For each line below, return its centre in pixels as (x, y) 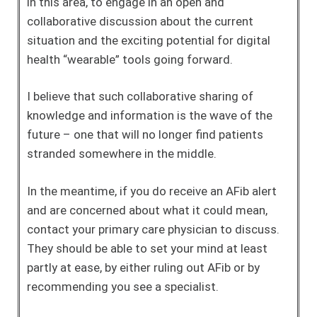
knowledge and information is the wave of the (150, 115)
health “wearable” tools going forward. (130, 59)
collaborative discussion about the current (140, 21)
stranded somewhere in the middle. (122, 154)
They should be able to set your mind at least (147, 248)
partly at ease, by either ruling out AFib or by (143, 267)
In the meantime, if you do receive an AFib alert (152, 191)
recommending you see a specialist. (123, 286)
